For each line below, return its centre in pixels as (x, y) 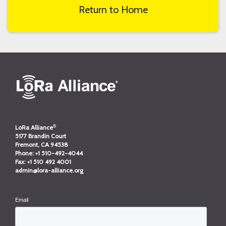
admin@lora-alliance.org (49, 171)
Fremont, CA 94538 (42, 145)
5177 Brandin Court (41, 136)
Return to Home (113, 10)
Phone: (25, 153)
